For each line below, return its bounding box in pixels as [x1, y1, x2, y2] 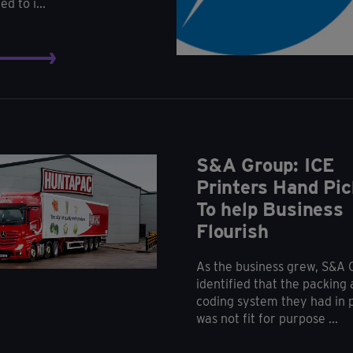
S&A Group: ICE [196, 153, 336, 176]
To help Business [196, 197, 344, 221]
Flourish [196, 219, 269, 243]
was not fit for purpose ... [196, 310, 338, 326]
